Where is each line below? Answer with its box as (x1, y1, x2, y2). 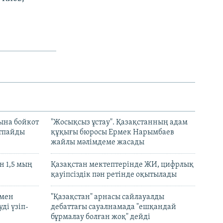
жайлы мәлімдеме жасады (51, 138, 144, 147)
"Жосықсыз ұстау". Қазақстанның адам (51, 118, 188, 127)
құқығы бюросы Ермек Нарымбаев (51, 128, 174, 137)
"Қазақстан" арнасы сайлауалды (51, 193, 164, 202)
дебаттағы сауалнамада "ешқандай (51, 203, 176, 212)
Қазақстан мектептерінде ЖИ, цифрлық (51, 161, 194, 169)
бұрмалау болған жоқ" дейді (51, 213, 150, 222)
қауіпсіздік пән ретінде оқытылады (51, 171, 177, 179)
